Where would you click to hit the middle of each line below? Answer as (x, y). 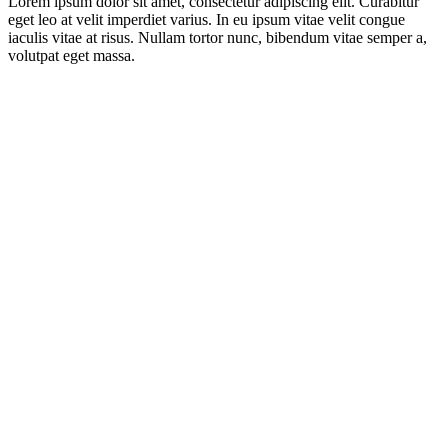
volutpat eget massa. (71, 55)
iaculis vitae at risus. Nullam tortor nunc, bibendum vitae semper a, (217, 37)
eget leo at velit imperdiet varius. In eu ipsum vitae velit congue (206, 19)
